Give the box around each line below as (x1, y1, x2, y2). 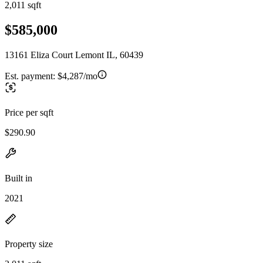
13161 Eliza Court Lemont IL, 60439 (5, 49, 143, 60)
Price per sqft (5, 107, 53, 117)
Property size (5, 238, 53, 249)
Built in (5, 173, 32, 183)
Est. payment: (5, 70, 58, 81)
